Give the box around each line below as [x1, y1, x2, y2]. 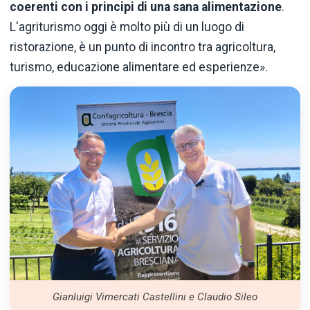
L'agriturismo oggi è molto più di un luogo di [10, 20, 244, 35]
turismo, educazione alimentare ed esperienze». [10, 60, 268, 75]
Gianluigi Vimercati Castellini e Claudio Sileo [53, 290, 257, 303]
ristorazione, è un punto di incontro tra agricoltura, [10, 40, 275, 55]
